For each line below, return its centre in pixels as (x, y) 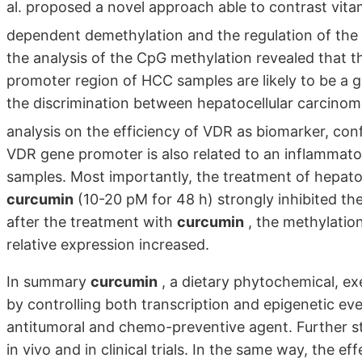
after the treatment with (92, 221)
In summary (48, 281)
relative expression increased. (108, 244)
